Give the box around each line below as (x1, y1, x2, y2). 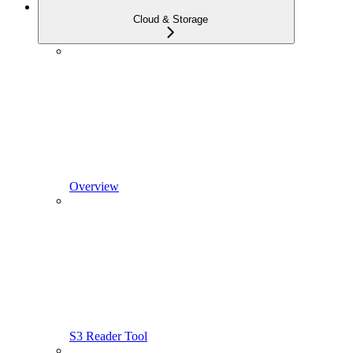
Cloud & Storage (132, 13, 208, 25)
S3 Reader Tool (69, 329, 147, 343)
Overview (69, 180, 119, 193)
